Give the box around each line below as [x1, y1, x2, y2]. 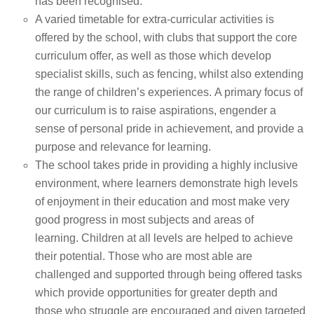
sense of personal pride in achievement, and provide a [35, 123, 303, 135]
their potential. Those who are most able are [35, 250, 252, 262]
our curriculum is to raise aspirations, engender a [35, 104, 276, 116]
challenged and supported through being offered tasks [35, 268, 302, 280]
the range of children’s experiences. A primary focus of [35, 86, 303, 98]
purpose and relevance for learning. [35, 141, 211, 153]
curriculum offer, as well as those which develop [35, 50, 271, 62]
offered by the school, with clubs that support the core [35, 32, 297, 43]
